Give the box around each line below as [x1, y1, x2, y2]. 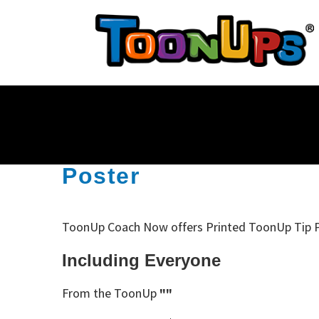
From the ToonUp [62, 285, 159, 301]
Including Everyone [62, 251, 221, 270]
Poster [62, 163, 140, 189]
